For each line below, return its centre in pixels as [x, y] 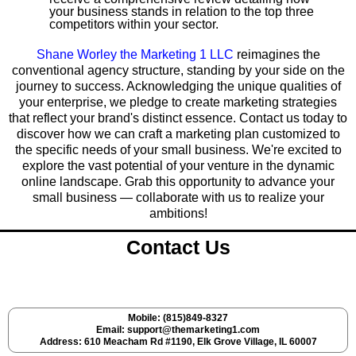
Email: [112, 329]
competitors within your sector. [134, 24]
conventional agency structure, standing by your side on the [178, 70]
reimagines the [278, 54]
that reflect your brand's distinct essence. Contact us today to [178, 118]
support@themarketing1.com [193, 329]
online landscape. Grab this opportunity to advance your [178, 181]
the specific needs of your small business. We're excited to [178, 149]
